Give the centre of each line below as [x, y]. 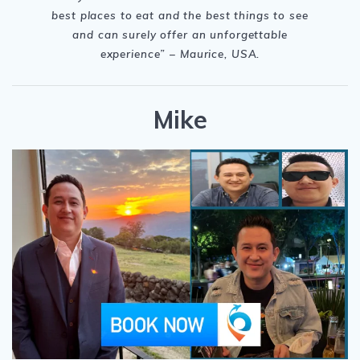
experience [130, 53]
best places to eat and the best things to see [180, 14]
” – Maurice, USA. [210, 53]
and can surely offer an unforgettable [180, 34]
